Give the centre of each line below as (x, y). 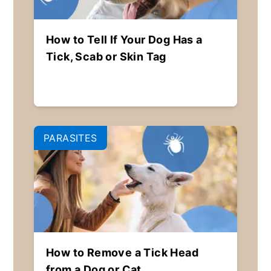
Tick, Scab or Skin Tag (106, 57)
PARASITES (70, 138)
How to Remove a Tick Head (122, 253)
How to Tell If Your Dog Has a (124, 40)
